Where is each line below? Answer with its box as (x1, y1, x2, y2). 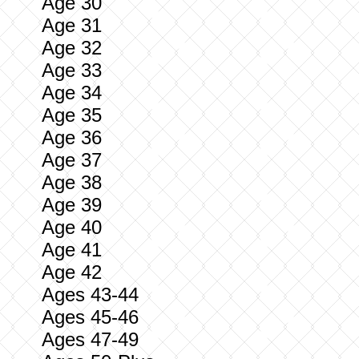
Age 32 (42, 37, 102, 58)
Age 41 (42, 239, 102, 260)
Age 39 (42, 194, 102, 216)
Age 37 (42, 149, 102, 171)
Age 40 (42, 216, 102, 238)
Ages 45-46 (42, 306, 139, 328)
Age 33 (42, 59, 102, 81)
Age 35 (42, 104, 102, 126)
